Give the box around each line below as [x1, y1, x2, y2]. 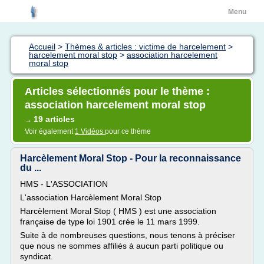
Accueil [29, 42, 55, 51]
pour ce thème [105, 127, 151, 136]
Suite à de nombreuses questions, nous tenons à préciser [20, 230, 235, 240]
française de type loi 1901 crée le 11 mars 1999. [20, 217, 200, 226]
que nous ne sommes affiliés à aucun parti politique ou [20, 241, 223, 250]
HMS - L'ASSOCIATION [20, 179, 108, 189]
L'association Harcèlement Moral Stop [20, 193, 161, 202]
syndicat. [20, 252, 53, 261]
